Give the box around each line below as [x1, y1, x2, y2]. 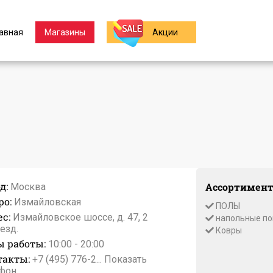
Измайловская [12, 196, 81, 208]
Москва [10, 181, 46, 193]
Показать [104, 253, 147, 265]
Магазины [44, 27, 85, 37]
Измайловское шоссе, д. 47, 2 [13, 211, 148, 223]
